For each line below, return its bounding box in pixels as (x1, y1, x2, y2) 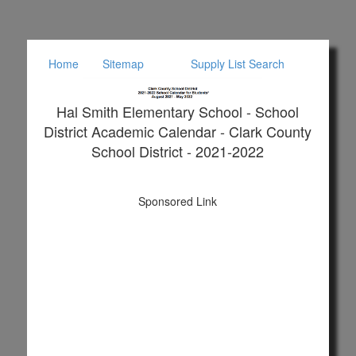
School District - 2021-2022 (91, 140, 265, 161)
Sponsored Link (138, 192, 218, 209)
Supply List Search (190, 56, 284, 72)
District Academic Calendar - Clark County (44, 120, 312, 141)
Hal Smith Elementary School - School (56, 100, 300, 122)
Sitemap (103, 56, 145, 72)
